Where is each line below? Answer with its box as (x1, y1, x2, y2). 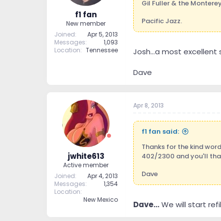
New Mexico (83, 195, 118, 204)
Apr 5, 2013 (87, 30, 118, 39)
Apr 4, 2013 (87, 171, 118, 180)
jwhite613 (67, 150, 105, 161)
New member (66, 19, 106, 28)
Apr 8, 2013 (133, 101, 164, 110)
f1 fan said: (141, 127, 179, 137)
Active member (63, 160, 109, 169)
